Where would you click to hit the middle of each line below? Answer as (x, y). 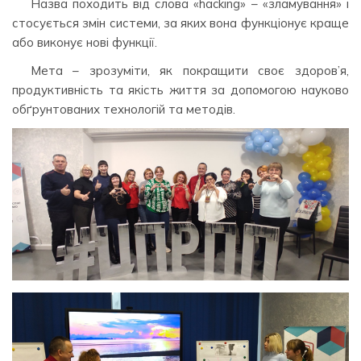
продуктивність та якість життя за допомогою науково (180, 89)
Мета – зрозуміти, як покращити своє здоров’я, (189, 70)
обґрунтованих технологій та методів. (124, 109)
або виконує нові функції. (85, 42)
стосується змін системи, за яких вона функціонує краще (180, 23)
